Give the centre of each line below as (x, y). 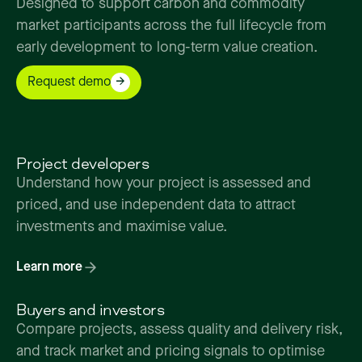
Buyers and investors (90, 309)
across (165, 26)
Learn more (49, 268)
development (93, 48)
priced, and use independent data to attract (156, 206)
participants (102, 26)
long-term (188, 48)
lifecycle (266, 26)
